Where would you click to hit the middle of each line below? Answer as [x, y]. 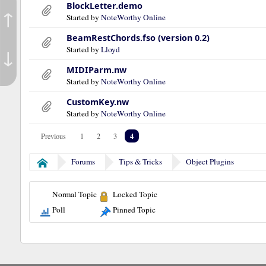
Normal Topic [75, 194]
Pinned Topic [134, 210]
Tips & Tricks [141, 162]
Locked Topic [135, 194]
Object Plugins [210, 162]
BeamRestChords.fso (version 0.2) [138, 37]
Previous [53, 136]
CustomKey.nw [97, 102]
